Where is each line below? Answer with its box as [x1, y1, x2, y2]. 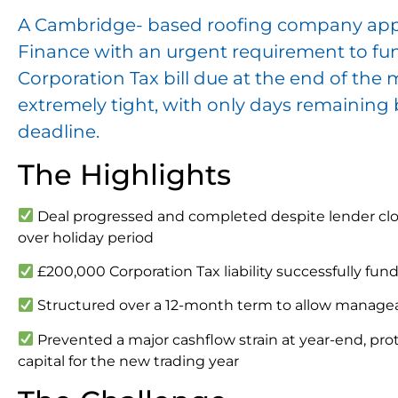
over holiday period [18, 228, 154, 246]
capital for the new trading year [18, 352, 239, 370]
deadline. [18, 121, 99, 143]
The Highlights [18, 156, 231, 192]
